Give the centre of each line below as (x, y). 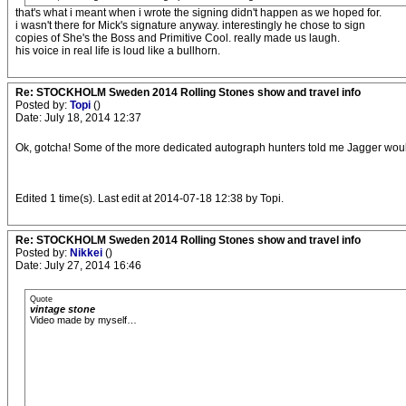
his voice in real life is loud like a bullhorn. (118, 51)
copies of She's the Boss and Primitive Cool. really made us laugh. (178, 39)
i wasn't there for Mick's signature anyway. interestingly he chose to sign (190, 26)
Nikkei (87, 253)
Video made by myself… (83, 320)
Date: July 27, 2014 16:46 (78, 266)
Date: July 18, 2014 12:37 (78, 118)
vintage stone (63, 309)
